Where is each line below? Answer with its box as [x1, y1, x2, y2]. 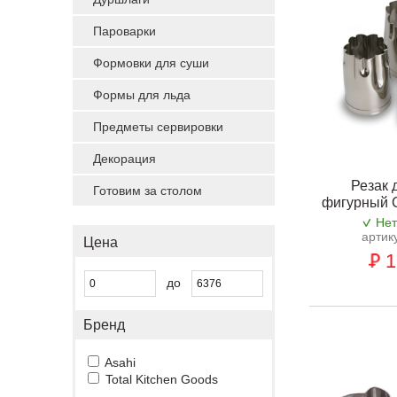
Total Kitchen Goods [105, 372, 218, 386]
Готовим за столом [93, 183, 202, 198]
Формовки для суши [93, 56, 209, 70]
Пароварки [93, 24, 156, 38]
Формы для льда [93, 88, 191, 102]
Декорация [93, 152, 156, 166]
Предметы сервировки [93, 120, 223, 134]
